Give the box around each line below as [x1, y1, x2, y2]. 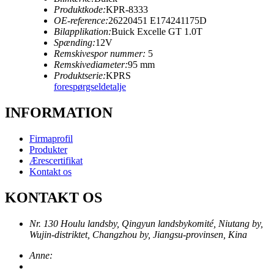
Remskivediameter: [54, 59, 128, 70]
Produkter [29, 144, 67, 155]
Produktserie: [54, 70, 106, 81]
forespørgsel [54, 81, 101, 92]
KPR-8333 [106, 4, 148, 15]
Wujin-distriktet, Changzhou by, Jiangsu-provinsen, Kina [29, 229, 247, 240]
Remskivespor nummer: [54, 48, 146, 59]
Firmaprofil [29, 133, 73, 144]
